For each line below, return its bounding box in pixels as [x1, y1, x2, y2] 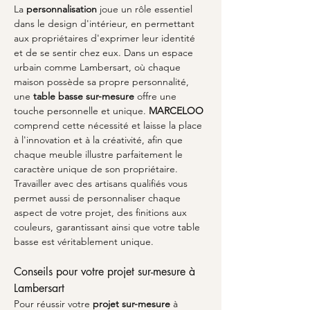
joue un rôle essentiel [97, 3, 195, 15]
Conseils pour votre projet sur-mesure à [14, 264, 199, 279]
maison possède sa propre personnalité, [14, 75, 192, 88]
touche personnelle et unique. [14, 104, 149, 117]
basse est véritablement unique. [14, 235, 154, 248]
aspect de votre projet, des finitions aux [14, 206, 190, 219]
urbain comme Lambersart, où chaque [14, 61, 183, 73]
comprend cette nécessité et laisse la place [14, 119, 205, 131]
